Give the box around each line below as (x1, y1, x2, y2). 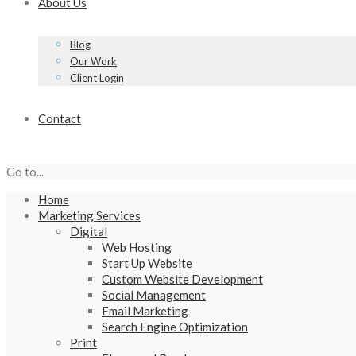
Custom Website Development (102, 272, 263, 286)
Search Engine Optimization (102, 319, 248, 334)
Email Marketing (102, 304, 188, 318)
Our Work (70, 55, 117, 68)
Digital (70, 224, 107, 238)
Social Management (102, 288, 206, 302)
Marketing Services (38, 208, 141, 222)
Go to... (6, 164, 44, 179)
